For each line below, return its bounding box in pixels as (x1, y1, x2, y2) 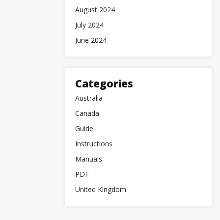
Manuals (75, 154, 102, 164)
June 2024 (75, 35, 107, 45)
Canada (75, 109, 99, 118)
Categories (75, 77, 133, 90)
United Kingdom (75, 185, 126, 194)
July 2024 (75, 20, 104, 29)
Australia (75, 93, 103, 103)
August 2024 (75, 5, 115, 14)
